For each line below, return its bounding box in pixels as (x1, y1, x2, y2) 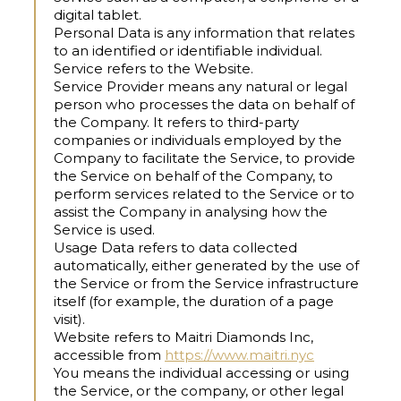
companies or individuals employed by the (54, 132, 342, 149)
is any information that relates (150, 24, 354, 42)
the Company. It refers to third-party (54, 114, 299, 132)
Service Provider (54, 78, 164, 96)
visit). (54, 311, 85, 328)
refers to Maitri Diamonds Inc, (110, 328, 313, 346)
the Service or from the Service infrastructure (54, 275, 359, 293)
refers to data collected (134, 239, 297, 257)
